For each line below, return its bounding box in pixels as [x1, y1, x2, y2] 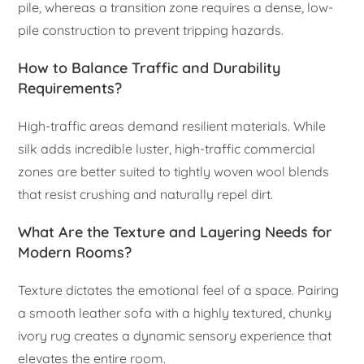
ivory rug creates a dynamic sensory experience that [18, 327, 332, 344]
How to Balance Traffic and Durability [18, 58, 281, 77]
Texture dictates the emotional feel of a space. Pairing [18, 281, 340, 298]
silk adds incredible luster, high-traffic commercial [18, 140, 316, 157]
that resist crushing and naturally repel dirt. [18, 185, 274, 202]
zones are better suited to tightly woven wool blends [18, 162, 330, 180]
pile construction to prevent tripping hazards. [18, 21, 284, 38]
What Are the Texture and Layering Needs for [18, 222, 333, 241]
